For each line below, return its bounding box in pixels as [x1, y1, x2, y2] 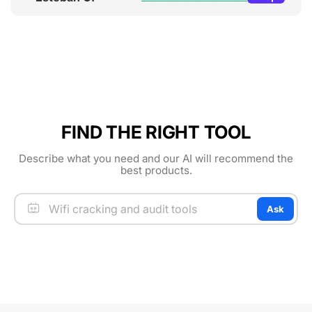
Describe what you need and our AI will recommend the [19, 152, 293, 166]
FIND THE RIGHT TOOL [61, 121, 251, 143]
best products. [120, 164, 192, 178]
